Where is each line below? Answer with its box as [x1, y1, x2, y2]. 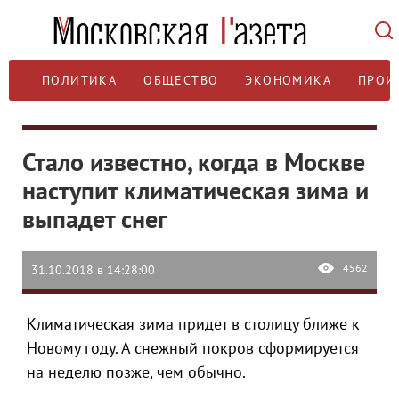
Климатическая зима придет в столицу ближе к [27, 313, 360, 334]
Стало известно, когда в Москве [22, 145, 365, 178]
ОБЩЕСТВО [143, 72, 219, 88]
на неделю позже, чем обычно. [27, 362, 246, 382]
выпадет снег [22, 202, 167, 235]
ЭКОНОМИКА [245, 72, 332, 88]
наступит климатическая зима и [22, 174, 369, 207]
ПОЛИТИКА [42, 72, 118, 88]
